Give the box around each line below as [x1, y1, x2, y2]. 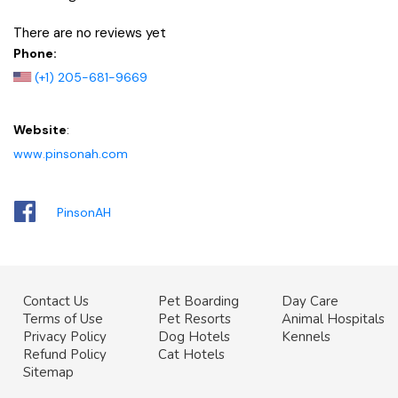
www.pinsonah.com [13, 145, 128, 162]
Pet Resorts [158, 310, 232, 328]
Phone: [13, 44, 57, 61]
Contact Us [22, 292, 89, 310]
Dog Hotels [158, 328, 231, 346]
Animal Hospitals [282, 310, 386, 328]
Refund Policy [22, 346, 107, 363]
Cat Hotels [158, 346, 226, 363]
